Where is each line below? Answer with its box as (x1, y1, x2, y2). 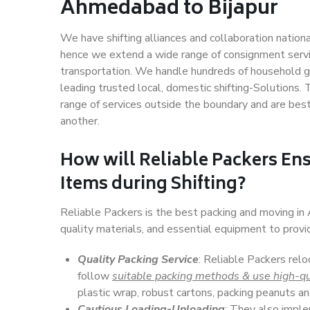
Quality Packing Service (77, 252, 199, 267)
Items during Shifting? (60, 170, 246, 200)
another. (60, 113, 100, 129)
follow (77, 268, 112, 284)
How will (60, 147, 139, 176)
